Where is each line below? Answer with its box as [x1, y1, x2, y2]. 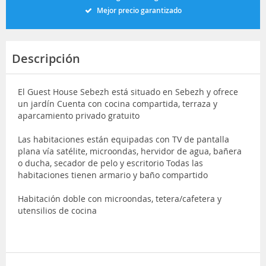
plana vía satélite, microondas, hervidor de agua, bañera [18, 145, 242, 157]
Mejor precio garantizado [96, 5, 182, 15]
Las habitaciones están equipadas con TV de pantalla [18, 133, 229, 145]
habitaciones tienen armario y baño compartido [18, 169, 208, 180]
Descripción [12, 50, 80, 66]
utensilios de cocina [18, 204, 97, 216]
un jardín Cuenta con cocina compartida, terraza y [18, 97, 217, 109]
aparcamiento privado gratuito [18, 109, 140, 121]
